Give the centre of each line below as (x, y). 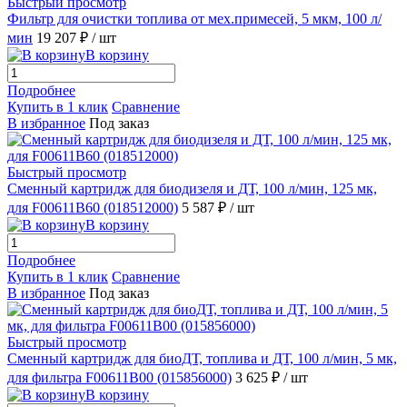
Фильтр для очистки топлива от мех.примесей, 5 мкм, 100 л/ (194, 18)
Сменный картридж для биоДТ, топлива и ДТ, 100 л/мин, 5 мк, (202, 358)
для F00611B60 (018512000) (93, 207)
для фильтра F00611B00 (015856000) (119, 377)
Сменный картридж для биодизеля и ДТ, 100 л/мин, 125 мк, (192, 188)
